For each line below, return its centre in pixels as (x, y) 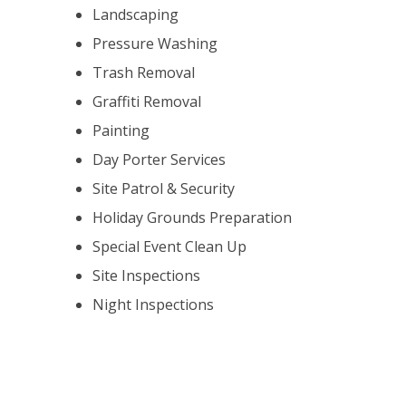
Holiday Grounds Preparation (192, 217)
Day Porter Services (159, 159)
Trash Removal (144, 72)
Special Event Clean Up (169, 246)
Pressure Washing (155, 43)
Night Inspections (153, 304)
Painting (121, 130)
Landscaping (135, 14)
